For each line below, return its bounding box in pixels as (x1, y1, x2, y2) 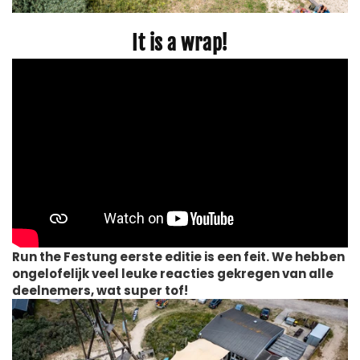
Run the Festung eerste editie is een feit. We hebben (12, 247, 345, 265)
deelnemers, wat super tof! (12, 281, 188, 299)
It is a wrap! (132, 30, 228, 55)
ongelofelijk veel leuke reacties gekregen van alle (12, 264, 333, 282)
